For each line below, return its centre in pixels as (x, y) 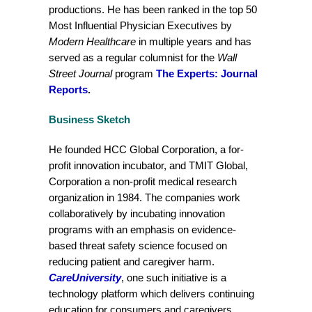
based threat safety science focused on (138, 245)
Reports (68, 89)
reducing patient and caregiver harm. (132, 262)
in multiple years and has (194, 41)
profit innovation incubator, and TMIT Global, (148, 165)
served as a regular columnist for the (133, 57)
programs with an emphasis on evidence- (142, 229)
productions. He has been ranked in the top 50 (153, 9)
